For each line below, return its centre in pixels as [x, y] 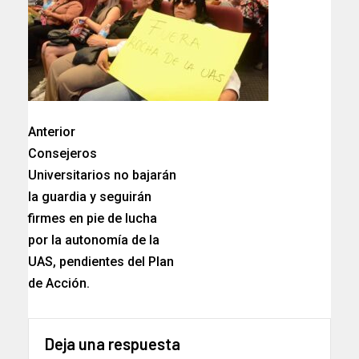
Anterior [52, 132]
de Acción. [59, 284]
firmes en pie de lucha [93, 219]
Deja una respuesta [113, 344]
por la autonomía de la [94, 240]
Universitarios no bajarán [102, 175]
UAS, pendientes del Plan [101, 262]
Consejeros [63, 154]
